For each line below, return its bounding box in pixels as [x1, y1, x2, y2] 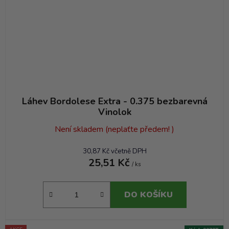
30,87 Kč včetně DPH [82, 147, 147, 156]
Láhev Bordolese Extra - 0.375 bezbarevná [21, 95, 208, 108]
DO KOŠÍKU [124, 189, 173, 201]
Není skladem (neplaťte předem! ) [55, 124, 174, 135]
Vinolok [98, 106, 131, 119]
